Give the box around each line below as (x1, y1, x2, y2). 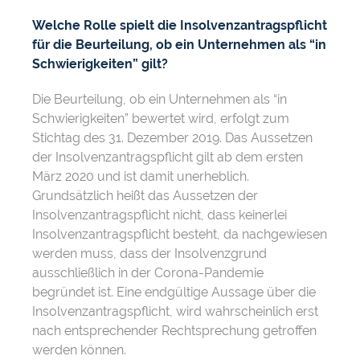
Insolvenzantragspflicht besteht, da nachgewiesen (32, 227, 327, 242)
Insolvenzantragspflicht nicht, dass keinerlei (32, 207, 287, 223)
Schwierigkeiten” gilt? (32, 56, 168, 72)
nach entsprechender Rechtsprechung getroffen (32, 323, 317, 338)
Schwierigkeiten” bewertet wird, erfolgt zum (32, 111, 289, 126)
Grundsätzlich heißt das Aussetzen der (32, 188, 258, 203)
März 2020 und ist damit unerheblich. (32, 169, 249, 184)
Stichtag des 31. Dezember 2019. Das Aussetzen (32, 130, 313, 145)
